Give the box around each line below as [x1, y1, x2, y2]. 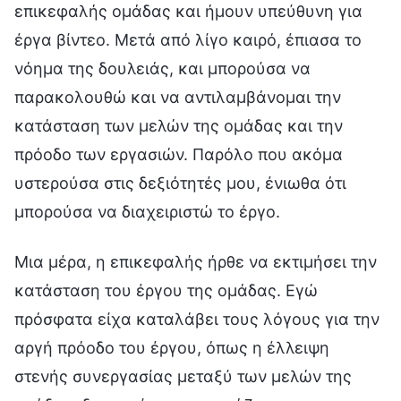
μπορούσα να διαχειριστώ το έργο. [14, 201, 280, 221]
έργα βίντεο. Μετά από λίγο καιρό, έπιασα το [14, 30, 362, 49]
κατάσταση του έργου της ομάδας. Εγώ [14, 280, 318, 300]
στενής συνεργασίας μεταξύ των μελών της [14, 366, 352, 386]
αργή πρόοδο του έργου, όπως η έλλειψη [14, 337, 329, 357]
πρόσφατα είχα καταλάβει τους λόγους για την [14, 309, 380, 328]
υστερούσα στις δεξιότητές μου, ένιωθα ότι [14, 173, 346, 192]
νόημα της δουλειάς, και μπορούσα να [14, 58, 311, 78]
